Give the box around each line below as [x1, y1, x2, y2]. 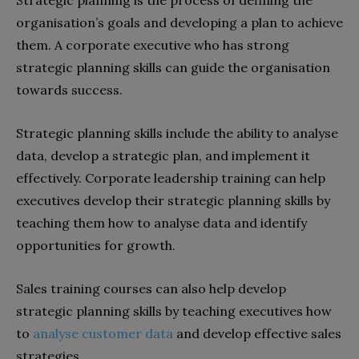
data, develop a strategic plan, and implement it [16, 147, 310, 163]
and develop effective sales [173, 325, 341, 341]
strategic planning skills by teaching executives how [16, 302, 332, 319]
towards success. [16, 81, 126, 98]
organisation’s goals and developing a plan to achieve [16, 14, 343, 30]
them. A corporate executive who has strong [16, 36, 289, 53]
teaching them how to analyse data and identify [16, 214, 307, 231]
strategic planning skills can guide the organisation [16, 58, 330, 75]
